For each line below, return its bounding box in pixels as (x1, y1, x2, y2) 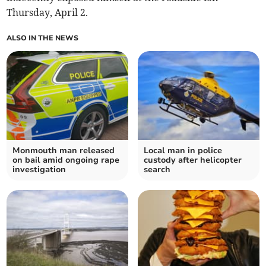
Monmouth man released (12, 145, 115, 157)
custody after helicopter (144, 154, 242, 166)
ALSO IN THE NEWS (7, 33, 79, 43)
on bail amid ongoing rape (12, 154, 120, 166)
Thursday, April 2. (7, 7, 88, 19)
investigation (12, 164, 66, 176)
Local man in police (144, 145, 222, 157)
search (144, 164, 170, 176)
